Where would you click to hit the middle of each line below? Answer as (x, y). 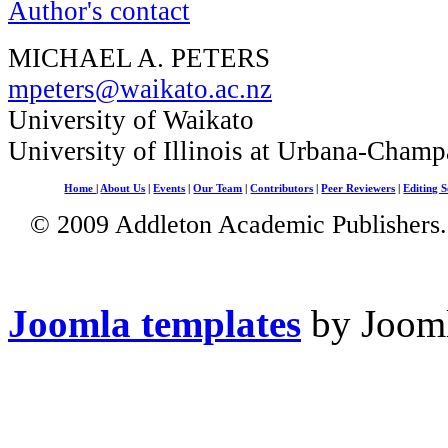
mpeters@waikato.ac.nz (140, 88)
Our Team (218, 188)
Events (169, 188)
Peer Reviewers (358, 188)
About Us (123, 188)
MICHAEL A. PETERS (139, 57)
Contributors (282, 188)
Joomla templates (154, 323)
